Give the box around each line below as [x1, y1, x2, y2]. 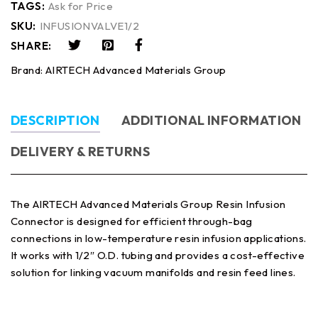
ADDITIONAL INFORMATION [121, 112, 302, 128]
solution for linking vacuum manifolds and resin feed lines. [11, 265, 296, 279]
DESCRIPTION [11, 112, 100, 128]
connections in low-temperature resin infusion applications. [11, 231, 307, 245]
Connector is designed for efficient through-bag [11, 214, 253, 228]
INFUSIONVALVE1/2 [39, 19, 140, 33]
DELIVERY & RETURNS [11, 143, 150, 160]
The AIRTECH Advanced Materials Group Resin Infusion [11, 197, 286, 211]
